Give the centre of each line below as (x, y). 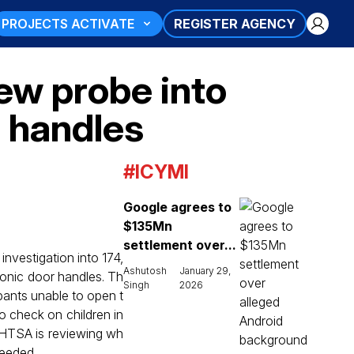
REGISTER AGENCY (235, 23)
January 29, (205, 271)
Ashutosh (145, 271)
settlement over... (180, 245)
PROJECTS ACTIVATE (68, 23)
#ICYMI (156, 172)
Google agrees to (177, 207)
